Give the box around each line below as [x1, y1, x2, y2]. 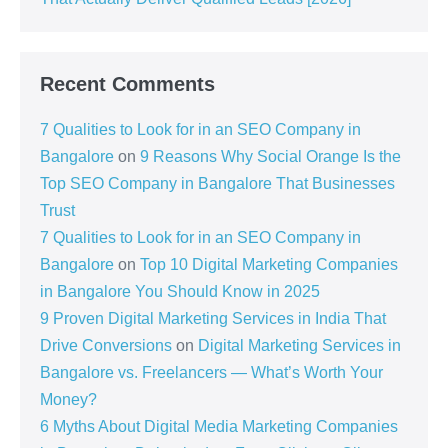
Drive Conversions [40, 337, 172, 355]
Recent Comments [40, 73, 215, 96]
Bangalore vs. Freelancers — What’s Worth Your [40, 364, 383, 382]
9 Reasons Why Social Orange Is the [140, 148, 401, 166]
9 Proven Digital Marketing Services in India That [40, 310, 386, 328]
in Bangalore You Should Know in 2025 [40, 283, 320, 301]
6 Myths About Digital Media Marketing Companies [40, 418, 398, 436]
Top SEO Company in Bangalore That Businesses [40, 175, 395, 193]
